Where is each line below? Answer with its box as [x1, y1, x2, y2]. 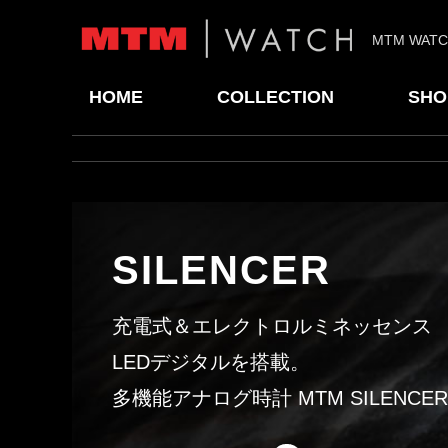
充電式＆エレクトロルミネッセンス [112, 315, 432, 337]
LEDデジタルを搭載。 [112, 351, 310, 373]
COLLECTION [216, 87, 334, 107]
